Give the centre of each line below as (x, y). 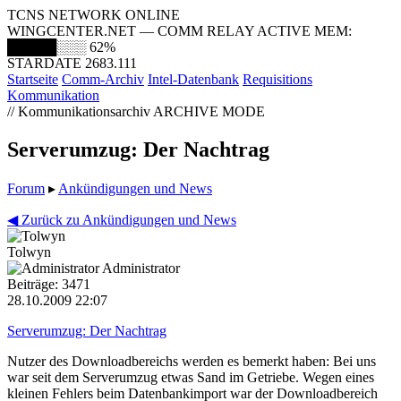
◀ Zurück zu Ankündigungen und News (122, 219)
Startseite (33, 79)
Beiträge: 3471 (49, 284)
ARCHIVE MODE (209, 111)
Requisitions (277, 79)
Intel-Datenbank (193, 79)
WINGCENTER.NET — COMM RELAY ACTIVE (161, 31)
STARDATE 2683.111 (72, 63)
